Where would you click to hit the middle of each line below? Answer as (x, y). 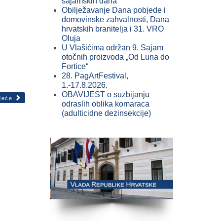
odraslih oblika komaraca (106, 104)
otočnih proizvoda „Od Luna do (115, 57)
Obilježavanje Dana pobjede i (114, 10)
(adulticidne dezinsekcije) (106, 113)
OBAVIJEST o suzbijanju (106, 94)
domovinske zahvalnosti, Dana (115, 19)
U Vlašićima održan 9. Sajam (112, 48)
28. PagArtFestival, (95, 76)
